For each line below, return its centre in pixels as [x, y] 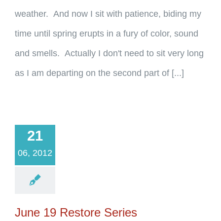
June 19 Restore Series [76, 212]
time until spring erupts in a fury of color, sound [107, 34]
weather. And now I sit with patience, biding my [108, 14]
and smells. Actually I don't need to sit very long [109, 53]
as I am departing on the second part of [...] [99, 73]
